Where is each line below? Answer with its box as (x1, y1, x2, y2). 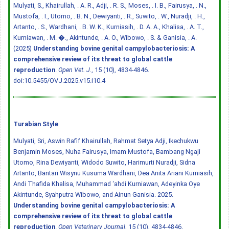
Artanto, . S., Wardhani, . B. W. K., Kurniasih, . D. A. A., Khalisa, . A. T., (13, 22, 204, 31)
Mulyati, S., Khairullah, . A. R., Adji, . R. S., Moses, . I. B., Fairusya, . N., (13, 1, 207, 9)
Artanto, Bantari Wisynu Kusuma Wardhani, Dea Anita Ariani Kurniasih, (13, 169, 214, 177)
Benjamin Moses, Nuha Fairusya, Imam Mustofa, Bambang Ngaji (13, 147, 200, 155)
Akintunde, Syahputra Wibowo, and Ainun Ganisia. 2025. (13, 190, 173, 198)
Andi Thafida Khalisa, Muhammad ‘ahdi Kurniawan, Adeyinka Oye (13, 179, 200, 188)
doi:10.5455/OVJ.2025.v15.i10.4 (13, 76, 105, 84)
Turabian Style (13, 120, 58, 128)
